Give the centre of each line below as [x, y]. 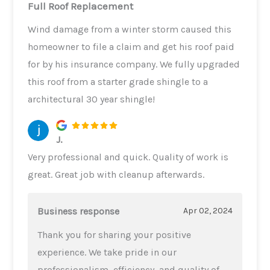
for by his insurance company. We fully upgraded [134, 64]
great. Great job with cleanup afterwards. [116, 174]
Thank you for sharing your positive [115, 234]
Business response [79, 211]
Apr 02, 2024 [208, 211]
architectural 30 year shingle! [92, 99]
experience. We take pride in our [107, 252]
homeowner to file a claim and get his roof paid [131, 46]
